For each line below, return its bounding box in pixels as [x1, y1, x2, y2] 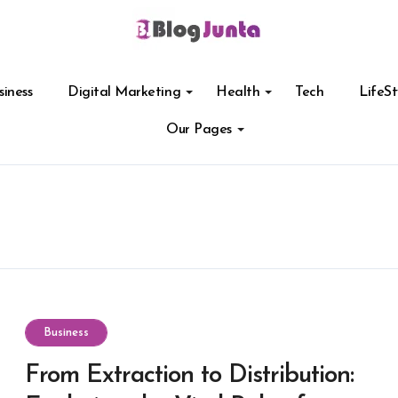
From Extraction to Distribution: [25, 362, 354, 388]
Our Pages [166, 123, 232, 137]
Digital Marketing [68, 85, 181, 99]
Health [216, 85, 260, 99]
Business [44, 326, 89, 338]
